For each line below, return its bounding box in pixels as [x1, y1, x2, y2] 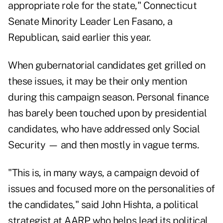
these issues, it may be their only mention [8, 75, 187, 88]
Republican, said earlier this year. [8, 31, 151, 44]
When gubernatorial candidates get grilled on [8, 59, 205, 72]
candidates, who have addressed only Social [8, 123, 200, 135]
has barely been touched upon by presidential [8, 107, 207, 119]
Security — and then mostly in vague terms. [8, 139, 199, 151]
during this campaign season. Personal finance [8, 91, 209, 104]
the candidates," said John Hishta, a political [8, 199, 198, 211]
